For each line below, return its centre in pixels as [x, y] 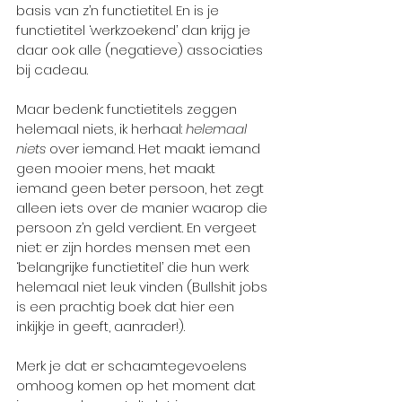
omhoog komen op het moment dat [138, 385]
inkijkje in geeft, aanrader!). [100, 326]
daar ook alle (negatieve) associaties [141, 49]
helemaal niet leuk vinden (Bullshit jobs [144, 286]
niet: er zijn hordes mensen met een [135, 247]
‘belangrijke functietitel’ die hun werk [134, 267]
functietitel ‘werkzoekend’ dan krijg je [135, 30]
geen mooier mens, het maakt [118, 168]
